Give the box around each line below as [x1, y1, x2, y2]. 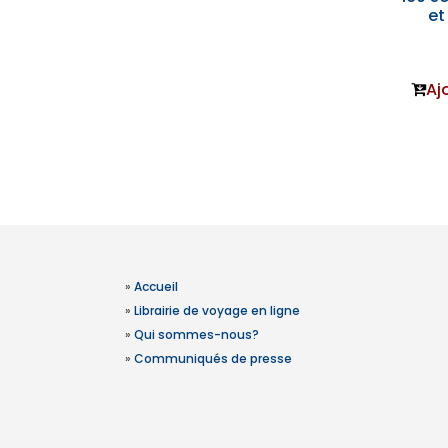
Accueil [133, 278, 178, 295]
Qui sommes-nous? [133, 326, 259, 343]
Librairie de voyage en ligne [133, 302, 300, 319]
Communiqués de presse [133, 350, 292, 367]
